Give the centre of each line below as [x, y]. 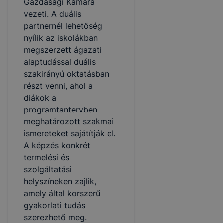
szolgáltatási [48, 169]
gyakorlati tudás [55, 205]
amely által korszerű [62, 193]
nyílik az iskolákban [61, 38]
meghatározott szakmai [69, 122]
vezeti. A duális [53, 14]
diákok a [40, 98]
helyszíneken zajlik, [60, 181]
